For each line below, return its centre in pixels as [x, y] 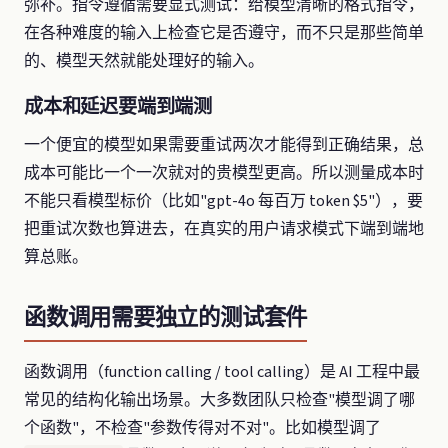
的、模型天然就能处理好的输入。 [144, 60]
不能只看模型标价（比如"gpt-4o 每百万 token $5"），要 [223, 200]
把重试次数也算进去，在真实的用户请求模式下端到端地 [224, 228]
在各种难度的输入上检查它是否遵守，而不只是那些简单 [224, 32]
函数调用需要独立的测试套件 [166, 317]
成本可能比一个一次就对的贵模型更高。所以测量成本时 [224, 172]
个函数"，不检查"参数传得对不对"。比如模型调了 [202, 427]
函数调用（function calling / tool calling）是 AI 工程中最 [222, 371]
